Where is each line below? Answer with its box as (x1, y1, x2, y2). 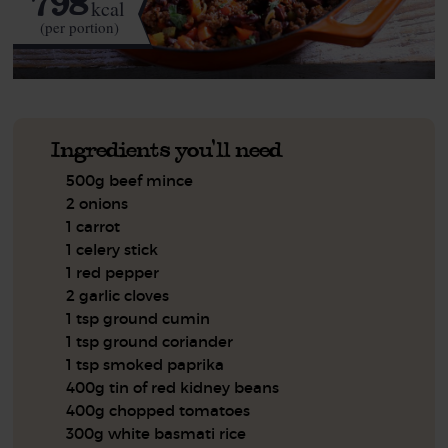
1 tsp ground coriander (66, 331, 234, 351)
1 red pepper (66, 262, 160, 282)
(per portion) (39, 17, 119, 38)
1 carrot (66, 216, 121, 236)
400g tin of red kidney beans (66, 377, 280, 397)
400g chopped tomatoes (66, 400, 251, 420)
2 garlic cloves (66, 285, 170, 305)
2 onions (66, 193, 129, 213)
